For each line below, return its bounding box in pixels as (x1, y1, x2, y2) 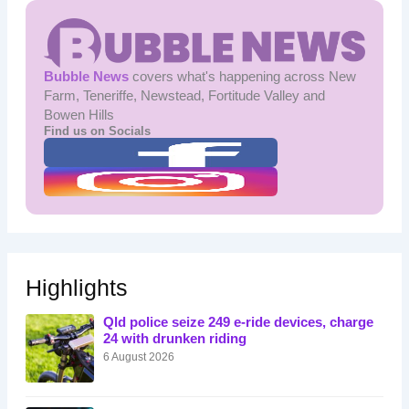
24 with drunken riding (102, 331, 246, 347)
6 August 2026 (102, 351, 174, 363)
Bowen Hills (43, 108, 114, 123)
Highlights (25, 276, 128, 301)
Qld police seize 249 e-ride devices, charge (102, 315, 373, 330)
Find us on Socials (43, 124, 151, 139)
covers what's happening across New (128, 69, 356, 85)
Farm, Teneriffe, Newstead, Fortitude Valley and (43, 89, 325, 104)
